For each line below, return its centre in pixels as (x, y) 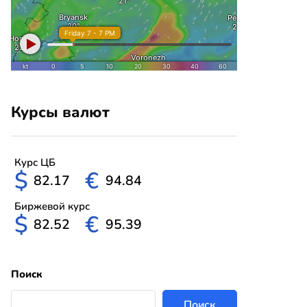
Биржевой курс (52, 207)
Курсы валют (60, 113)
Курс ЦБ (35, 163)
